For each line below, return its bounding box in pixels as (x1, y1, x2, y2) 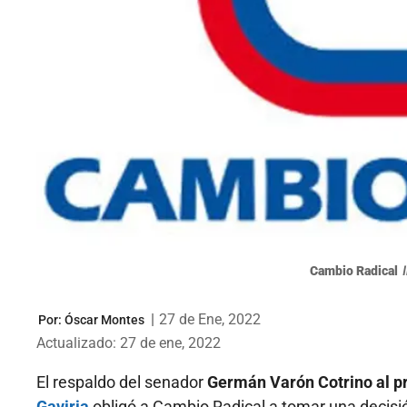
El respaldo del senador (36, 372, 207, 392)
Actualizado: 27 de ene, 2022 (36, 334, 221, 352)
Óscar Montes (65, 312, 144, 327)
